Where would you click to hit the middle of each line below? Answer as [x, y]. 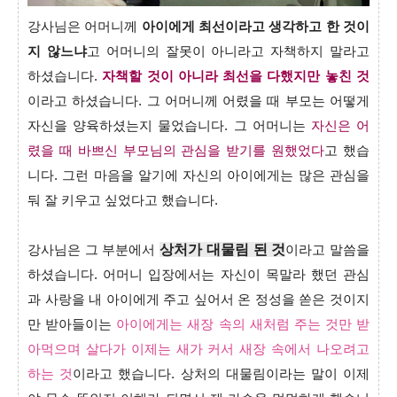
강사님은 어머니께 [85, 26]
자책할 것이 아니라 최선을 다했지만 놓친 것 [236, 76]
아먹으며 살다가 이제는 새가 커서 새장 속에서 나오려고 [198, 349]
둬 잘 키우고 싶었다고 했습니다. [123, 200]
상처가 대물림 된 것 [223, 249]
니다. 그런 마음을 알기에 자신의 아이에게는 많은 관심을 [198, 175]
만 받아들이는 [72, 324]
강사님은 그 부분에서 [94, 249]
